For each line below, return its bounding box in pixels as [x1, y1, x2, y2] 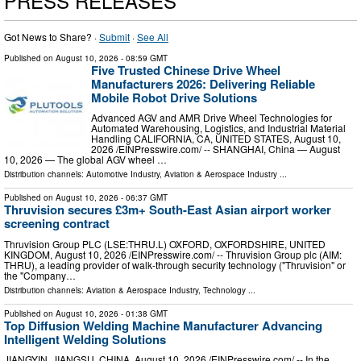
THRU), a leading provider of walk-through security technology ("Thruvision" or [4, 257, 346, 272]
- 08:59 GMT [118, 52, 168, 64]
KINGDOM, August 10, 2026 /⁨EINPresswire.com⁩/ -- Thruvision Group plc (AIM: [4, 247, 342, 261]
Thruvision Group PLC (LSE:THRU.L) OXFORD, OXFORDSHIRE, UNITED [4, 236, 326, 251]
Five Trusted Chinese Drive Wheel [91, 60, 280, 79]
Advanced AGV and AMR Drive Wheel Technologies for [91, 110, 332, 125]
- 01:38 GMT [118, 307, 168, 319]
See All [137, 29, 168, 44]
